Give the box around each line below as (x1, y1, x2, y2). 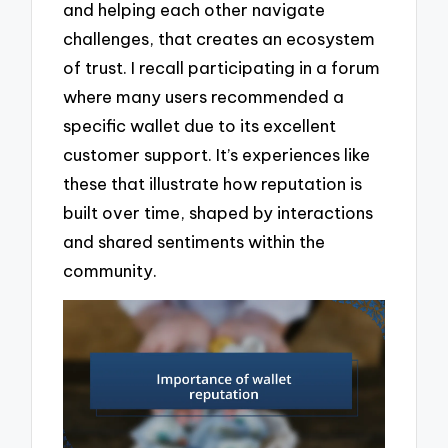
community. (63, 259, 158, 281)
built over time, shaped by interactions (63, 201, 374, 223)
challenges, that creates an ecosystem (63, 27, 376, 49)
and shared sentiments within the (63, 230, 326, 252)
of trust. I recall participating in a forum (63, 56, 381, 78)
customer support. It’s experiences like (63, 143, 371, 165)
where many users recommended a (63, 85, 345, 107)
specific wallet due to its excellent (63, 114, 337, 136)
